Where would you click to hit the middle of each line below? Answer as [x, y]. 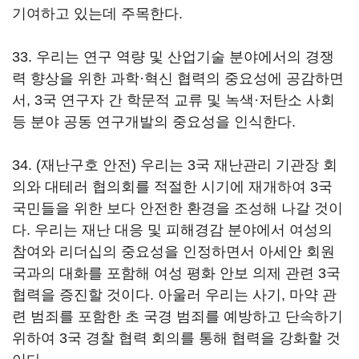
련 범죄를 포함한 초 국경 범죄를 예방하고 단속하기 [177, 317]
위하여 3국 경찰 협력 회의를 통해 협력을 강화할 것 [176, 338]
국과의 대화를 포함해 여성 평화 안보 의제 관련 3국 [176, 273]
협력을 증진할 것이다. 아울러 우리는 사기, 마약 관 [174, 295]
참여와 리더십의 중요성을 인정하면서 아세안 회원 [173, 252]
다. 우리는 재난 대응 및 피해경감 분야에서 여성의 [172, 230]
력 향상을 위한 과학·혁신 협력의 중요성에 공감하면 [178, 79]
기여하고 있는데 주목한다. [97, 14]
